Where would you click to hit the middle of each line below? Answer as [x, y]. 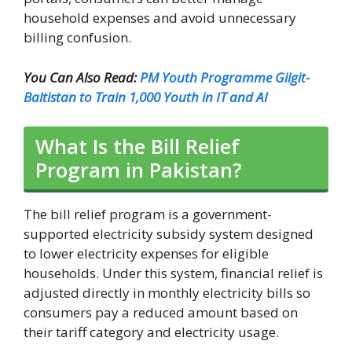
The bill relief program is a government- [148, 214]
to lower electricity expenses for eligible [146, 254]
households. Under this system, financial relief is [173, 273]
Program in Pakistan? [139, 170]
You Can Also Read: [82, 77]
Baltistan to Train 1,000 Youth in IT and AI [146, 97]
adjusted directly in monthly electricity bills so [167, 293]
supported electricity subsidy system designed [169, 234]
